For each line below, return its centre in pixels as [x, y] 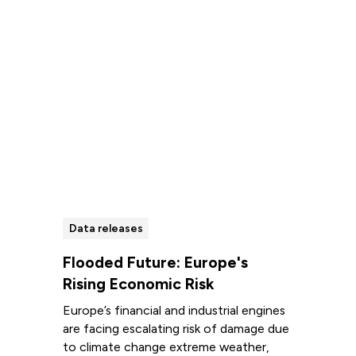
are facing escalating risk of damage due [176, 329]
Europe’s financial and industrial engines [174, 310]
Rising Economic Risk [138, 284]
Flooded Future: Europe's [155, 263]
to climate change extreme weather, [166, 347]
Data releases [106, 228]
